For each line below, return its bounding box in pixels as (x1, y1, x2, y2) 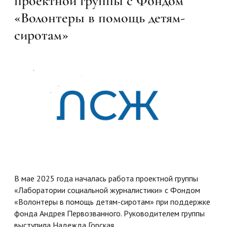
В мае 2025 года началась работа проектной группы (14, 173, 198, 183)
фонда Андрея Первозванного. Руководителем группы (14, 208, 205, 218)
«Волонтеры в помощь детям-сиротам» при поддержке (14, 196, 210, 207)
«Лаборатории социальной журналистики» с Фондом (14, 184, 200, 195)
